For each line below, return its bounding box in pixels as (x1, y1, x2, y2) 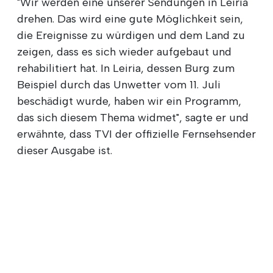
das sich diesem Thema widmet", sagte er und (17, 110, 249, 124)
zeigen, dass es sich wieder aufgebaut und (17, 44, 232, 58)
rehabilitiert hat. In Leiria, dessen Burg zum (17, 61, 235, 75)
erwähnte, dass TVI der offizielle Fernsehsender (17, 127, 256, 141)
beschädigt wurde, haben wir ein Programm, (17, 94, 241, 108)
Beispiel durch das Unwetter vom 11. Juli (17, 77, 221, 91)
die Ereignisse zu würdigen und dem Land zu (17, 28, 245, 42)
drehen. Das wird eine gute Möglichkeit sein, (17, 12, 243, 26)
